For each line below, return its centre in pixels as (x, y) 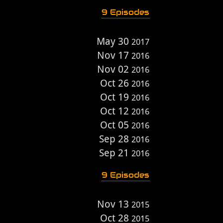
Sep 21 (115, 153)
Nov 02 (114, 69)
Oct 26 (116, 83)
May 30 (114, 41)
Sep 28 (115, 139)
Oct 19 (116, 97)
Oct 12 (116, 111)
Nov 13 (114, 204)
